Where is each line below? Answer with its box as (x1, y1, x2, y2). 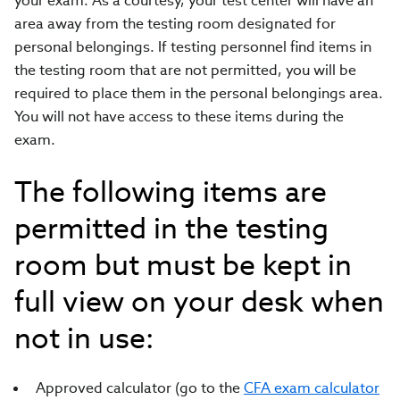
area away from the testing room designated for (14, 14, 336, 33)
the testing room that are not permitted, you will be (14, 61, 356, 79)
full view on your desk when (14, 283, 384, 320)
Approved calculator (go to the (36, 379, 244, 397)
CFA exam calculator (244, 379, 379, 397)
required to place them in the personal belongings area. (14, 84, 383, 103)
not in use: (14, 320, 154, 356)
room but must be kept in (14, 246, 352, 283)
